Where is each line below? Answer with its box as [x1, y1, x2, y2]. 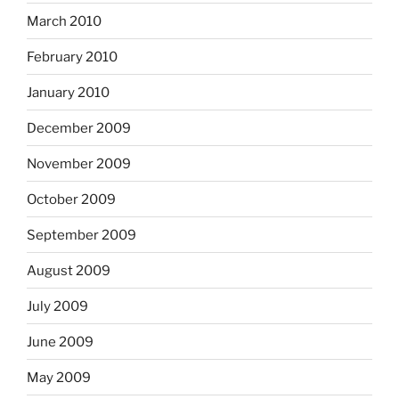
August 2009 [27, 262, 110, 279]
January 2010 [27, 84, 110, 101]
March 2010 [27, 12, 102, 29]
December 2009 [27, 119, 131, 136]
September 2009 [27, 226, 136, 243]
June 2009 [27, 333, 94, 350]
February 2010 [27, 48, 118, 65]
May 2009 [27, 369, 91, 386]
